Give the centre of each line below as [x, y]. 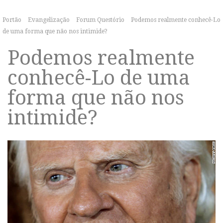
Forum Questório [100, 20]
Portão [12, 20]
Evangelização [49, 20]
